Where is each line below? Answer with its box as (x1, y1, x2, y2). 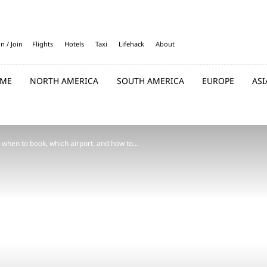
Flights (32, 39, 53, 48)
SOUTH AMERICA (116, 75, 184, 86)
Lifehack (119, 39, 144, 48)
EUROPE (201, 75, 234, 86)
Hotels (64, 39, 84, 48)
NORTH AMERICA (30, 75, 99, 86)
